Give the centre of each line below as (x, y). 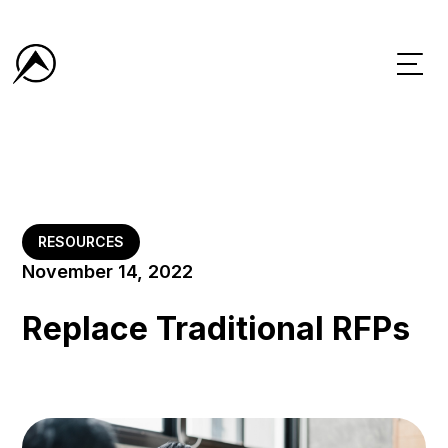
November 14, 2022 (108, 271)
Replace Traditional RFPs (216, 328)
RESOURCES (81, 241)
